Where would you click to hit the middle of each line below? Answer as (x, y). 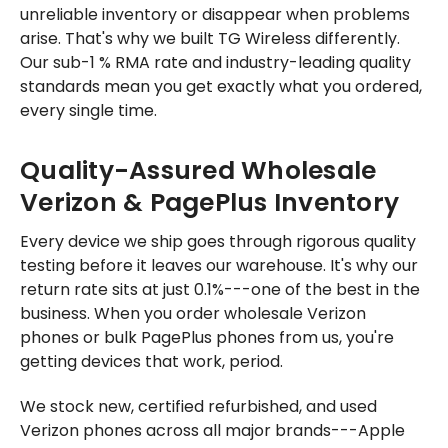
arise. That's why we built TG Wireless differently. (210, 39)
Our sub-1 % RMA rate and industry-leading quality (215, 63)
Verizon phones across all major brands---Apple (212, 430)
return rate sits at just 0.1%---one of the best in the (220, 289)
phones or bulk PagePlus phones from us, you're (207, 337)
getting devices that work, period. (151, 361)
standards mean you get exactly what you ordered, (221, 87)
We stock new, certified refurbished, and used (198, 406)
